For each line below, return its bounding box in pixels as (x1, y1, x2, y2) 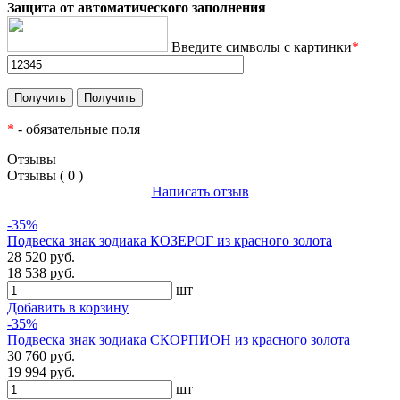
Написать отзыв (151, 184, 249, 200)
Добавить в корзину (7, 300, 129, 316)
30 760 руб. (7, 348, 75, 364)
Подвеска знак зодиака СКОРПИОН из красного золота (7, 332, 350, 348)
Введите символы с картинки (168, 39, 352, 55)
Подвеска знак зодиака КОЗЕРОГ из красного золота (7, 233, 332, 249)
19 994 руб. (7, 364, 75, 380)
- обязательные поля (14, 121, 140, 137)
